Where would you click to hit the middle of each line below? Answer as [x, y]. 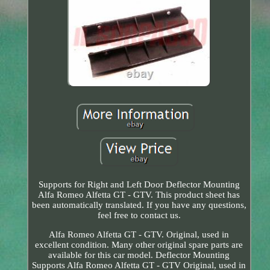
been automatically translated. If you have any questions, [139, 205]
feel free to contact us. [139, 215]
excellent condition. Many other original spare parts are [139, 244]
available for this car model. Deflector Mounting [139, 255]
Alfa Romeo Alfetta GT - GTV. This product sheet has [139, 194]
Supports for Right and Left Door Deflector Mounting [139, 184]
